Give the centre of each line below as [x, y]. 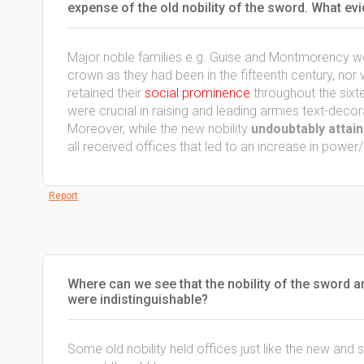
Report [63, 196]
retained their [106, 93]
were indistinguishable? [139, 299]
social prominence [197, 93]
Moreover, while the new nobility [159, 129]
